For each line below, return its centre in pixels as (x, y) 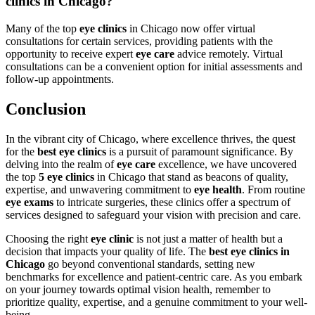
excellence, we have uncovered (226, 164)
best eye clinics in (249, 251)
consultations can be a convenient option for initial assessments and (154, 66)
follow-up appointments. (60, 79)
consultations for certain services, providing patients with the (139, 41)
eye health (218, 189)
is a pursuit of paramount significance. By (200, 151)
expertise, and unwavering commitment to (100, 189)
